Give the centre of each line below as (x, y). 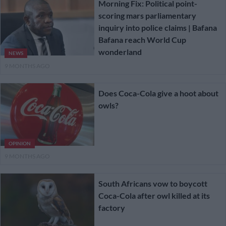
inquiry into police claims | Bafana (157, 27)
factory (111, 208)
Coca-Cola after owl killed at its (154, 196)
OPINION (20, 144)
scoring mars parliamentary (147, 15)
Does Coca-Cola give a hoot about (158, 93)
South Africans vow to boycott (153, 184)
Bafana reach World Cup (142, 39)
